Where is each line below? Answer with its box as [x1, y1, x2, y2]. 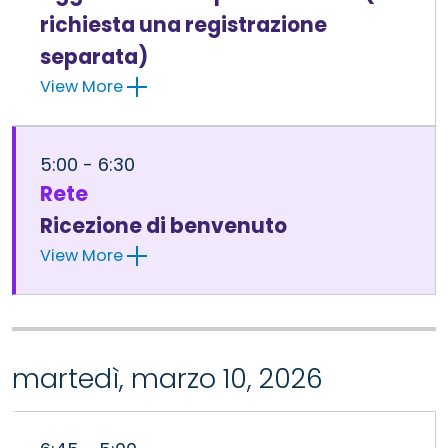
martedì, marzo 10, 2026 [12, 359, 323, 397]
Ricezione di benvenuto [40, 211, 287, 240]
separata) [40, 42, 148, 71]
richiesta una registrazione [40, 10, 327, 39]
